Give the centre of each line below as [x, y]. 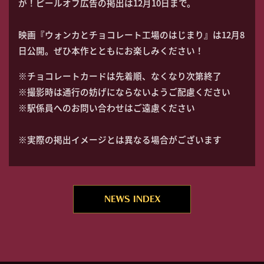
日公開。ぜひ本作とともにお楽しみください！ [111, 51]
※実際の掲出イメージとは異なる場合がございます [120, 140]
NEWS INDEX [132, 199]
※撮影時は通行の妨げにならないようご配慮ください [124, 92]
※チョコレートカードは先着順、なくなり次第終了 [120, 76]
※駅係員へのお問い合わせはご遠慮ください [107, 108]
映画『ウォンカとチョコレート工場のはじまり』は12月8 [131, 35]
